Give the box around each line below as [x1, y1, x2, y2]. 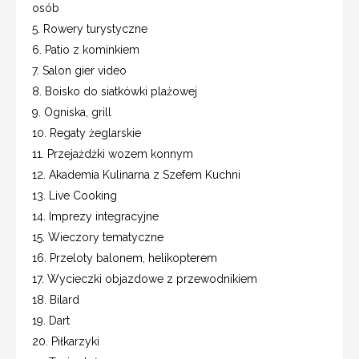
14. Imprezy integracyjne [32, 209, 159, 223]
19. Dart [32, 313, 70, 327]
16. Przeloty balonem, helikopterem [32, 251, 217, 264]
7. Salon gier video [32, 63, 127, 77]
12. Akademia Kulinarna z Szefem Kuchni [32, 167, 240, 181]
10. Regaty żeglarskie [32, 126, 141, 139]
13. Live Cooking [32, 188, 117, 202]
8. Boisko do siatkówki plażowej [32, 84, 197, 98]
